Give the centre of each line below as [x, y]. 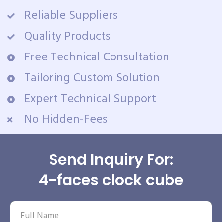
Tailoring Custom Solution [92, 78]
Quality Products [67, 37]
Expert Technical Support [90, 99]
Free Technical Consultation [97, 57]
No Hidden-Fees [66, 120]
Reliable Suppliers [71, 16]
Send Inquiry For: [111, 160]
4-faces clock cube [111, 180]
